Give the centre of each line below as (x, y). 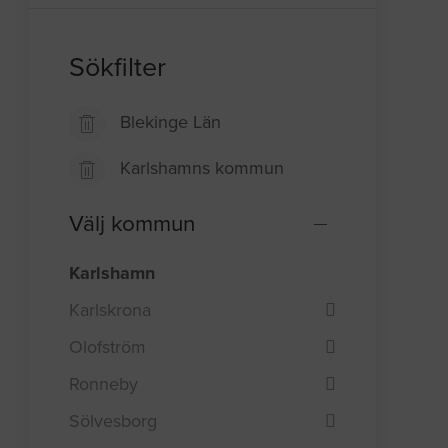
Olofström (108, 346)
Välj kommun (132, 224)
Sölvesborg (113, 420)
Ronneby (104, 383)
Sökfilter (118, 68)
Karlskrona (110, 309)
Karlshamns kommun (202, 168)
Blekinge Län (171, 122)
